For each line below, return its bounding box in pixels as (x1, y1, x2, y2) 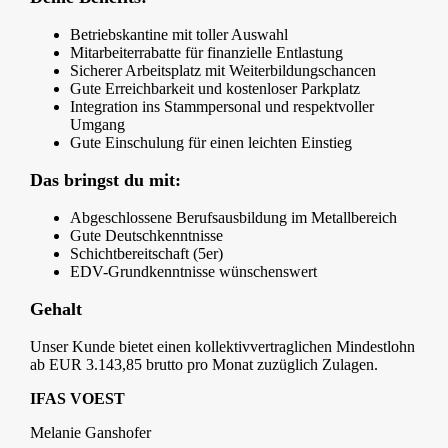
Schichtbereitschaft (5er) (70, 245, 223, 263)
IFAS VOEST (30, 390, 125, 408)
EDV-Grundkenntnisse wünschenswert (70, 263, 317, 281)
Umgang (70, 116, 129, 134)
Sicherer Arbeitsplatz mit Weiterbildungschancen (70, 62, 376, 80)
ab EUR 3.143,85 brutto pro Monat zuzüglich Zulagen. (30, 356, 378, 374)
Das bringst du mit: (30, 170, 181, 191)
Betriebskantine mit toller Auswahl (70, 26, 288, 44)
